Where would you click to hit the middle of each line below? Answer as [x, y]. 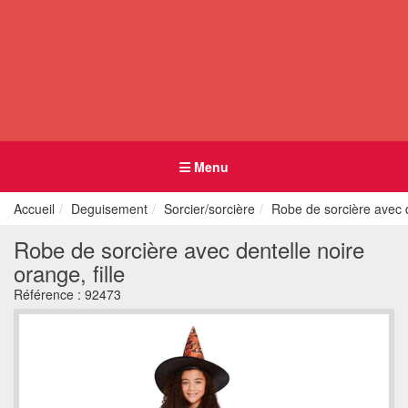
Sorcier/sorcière [209, 209]
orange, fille [69, 273]
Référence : [49, 294]
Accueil [34, 209]
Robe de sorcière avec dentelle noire [189, 249]
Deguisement [109, 209]
